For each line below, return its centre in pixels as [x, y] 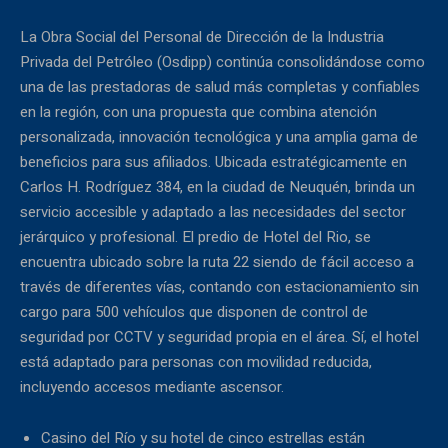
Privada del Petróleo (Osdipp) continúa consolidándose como [222, 61]
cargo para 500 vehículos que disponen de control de [194, 311]
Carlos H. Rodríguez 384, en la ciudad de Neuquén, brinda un [217, 186]
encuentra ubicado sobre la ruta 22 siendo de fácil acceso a [217, 261]
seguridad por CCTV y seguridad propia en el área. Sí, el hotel [219, 336]
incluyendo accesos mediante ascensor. [152, 386]
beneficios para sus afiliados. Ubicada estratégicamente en [213, 161]
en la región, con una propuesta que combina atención [198, 111]
